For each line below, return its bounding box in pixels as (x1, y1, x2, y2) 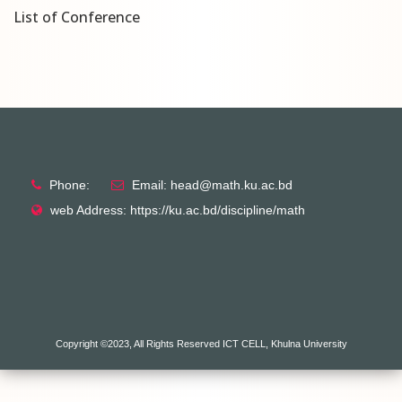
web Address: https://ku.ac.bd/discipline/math (50, 203, 305, 217)
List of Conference (13, 7, 140, 27)
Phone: (49, 178, 90, 192)
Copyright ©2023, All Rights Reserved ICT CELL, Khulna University (55, 338, 347, 349)
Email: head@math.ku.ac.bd (132, 178, 293, 192)
